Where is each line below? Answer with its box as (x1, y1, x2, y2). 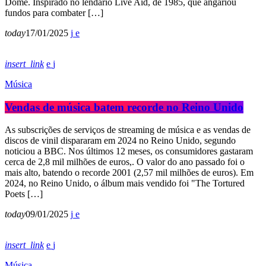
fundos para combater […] (5, 8, 103, 18)
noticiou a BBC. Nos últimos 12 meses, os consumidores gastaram (5, 146, 253, 157)
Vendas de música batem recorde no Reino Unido (5, 100, 243, 113)
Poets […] (5, 189, 43, 199)
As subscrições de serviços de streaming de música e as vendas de (5, 125, 251, 135)
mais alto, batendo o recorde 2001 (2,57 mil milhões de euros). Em (5, 167, 254, 178)
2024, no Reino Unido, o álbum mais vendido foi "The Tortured (5, 178, 245, 189)
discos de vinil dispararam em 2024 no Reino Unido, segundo (5, 135, 236, 146)
